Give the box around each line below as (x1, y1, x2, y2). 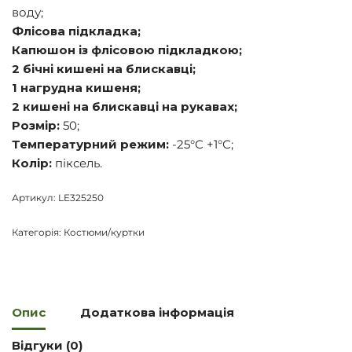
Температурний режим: (12, 137, 169, 152)
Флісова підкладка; (12, 24, 141, 38)
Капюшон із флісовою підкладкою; (12, 42, 242, 57)
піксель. (52, 156, 102, 170)
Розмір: (12, 118, 60, 133)
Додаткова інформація (80, 304, 234, 320)
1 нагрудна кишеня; (12, 80, 141, 95)
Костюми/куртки (64, 226, 145, 238)
